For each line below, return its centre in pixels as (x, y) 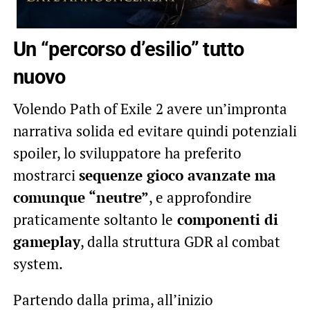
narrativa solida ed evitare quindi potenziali (155, 130)
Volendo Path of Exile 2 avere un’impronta (150, 108)
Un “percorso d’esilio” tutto (128, 49)
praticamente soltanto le (93, 219)
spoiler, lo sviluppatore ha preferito (127, 153)
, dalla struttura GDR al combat (180, 241)
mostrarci (46, 175)
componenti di (225, 219)
